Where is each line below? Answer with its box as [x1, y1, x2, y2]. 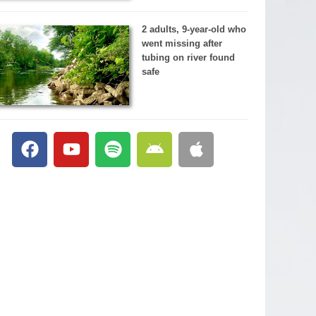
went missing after [141, 38, 222, 49]
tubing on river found [141, 52, 235, 63]
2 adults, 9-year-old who [141, 24, 246, 35]
